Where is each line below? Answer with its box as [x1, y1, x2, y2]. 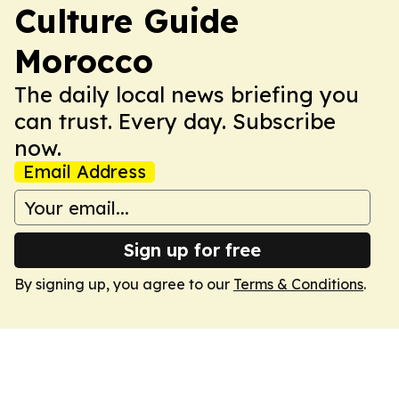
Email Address [23, 160, 146, 183]
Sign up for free [124, 239, 261, 261]
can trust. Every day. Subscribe [14, 108, 336, 134]
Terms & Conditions [233, 275, 363, 293]
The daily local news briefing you [14, 81, 359, 108]
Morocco [14, 41, 153, 81]
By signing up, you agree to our [14, 275, 233, 293]
